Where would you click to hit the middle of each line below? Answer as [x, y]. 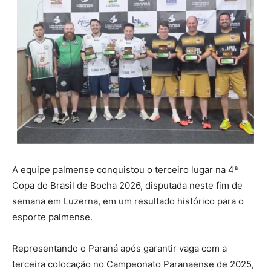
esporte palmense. [52, 217]
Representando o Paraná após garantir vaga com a [119, 249]
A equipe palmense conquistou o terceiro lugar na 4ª [125, 170]
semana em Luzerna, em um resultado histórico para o [128, 201]
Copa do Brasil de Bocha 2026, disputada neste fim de [127, 186]
